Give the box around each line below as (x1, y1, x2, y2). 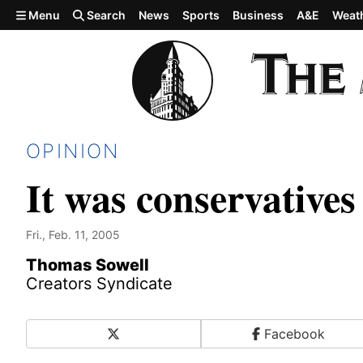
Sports (182, 8, 220, 22)
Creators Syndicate (26, 274, 173, 293)
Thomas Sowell (26, 255, 149, 275)
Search (84, 8, 126, 22)
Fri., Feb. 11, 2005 (26, 228, 120, 241)
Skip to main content (6, 6, 135, 22)
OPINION (26, 139, 120, 163)
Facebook (260, 326, 325, 342)
